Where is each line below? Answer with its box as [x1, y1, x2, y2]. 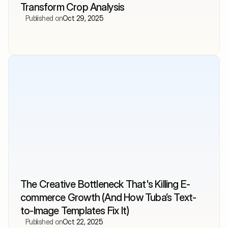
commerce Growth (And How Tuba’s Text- [20, 191, 196, 204]
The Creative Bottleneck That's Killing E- [20, 178, 190, 190]
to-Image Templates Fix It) [20, 204, 129, 217]
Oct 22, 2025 [63, 217, 103, 226]
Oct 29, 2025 [63, 13, 104, 22]
